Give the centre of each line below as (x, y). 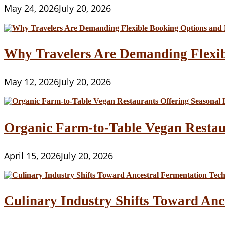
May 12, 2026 (31, 81)
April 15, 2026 (32, 155)
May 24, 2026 (31, 8)
